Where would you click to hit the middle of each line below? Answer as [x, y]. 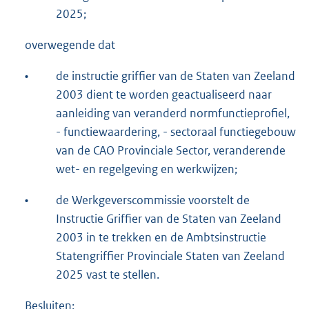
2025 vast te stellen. [108, 275]
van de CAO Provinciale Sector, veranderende [171, 151]
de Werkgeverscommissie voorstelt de [153, 200]
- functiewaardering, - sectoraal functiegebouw [176, 132]
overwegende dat [70, 45]
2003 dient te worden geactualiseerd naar [164, 95]
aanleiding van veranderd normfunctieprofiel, [173, 113]
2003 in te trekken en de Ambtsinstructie [161, 238]
